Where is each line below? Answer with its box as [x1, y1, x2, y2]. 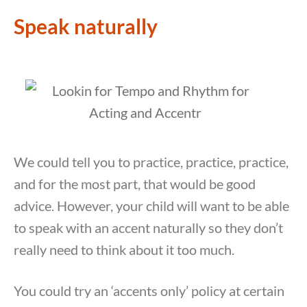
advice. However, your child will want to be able [14, 197, 289, 214]
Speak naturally [14, 14, 158, 39]
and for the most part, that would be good [14, 175, 256, 193]
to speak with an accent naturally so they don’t [14, 219, 283, 236]
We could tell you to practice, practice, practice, [14, 153, 288, 171]
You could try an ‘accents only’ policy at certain [14, 282, 284, 299]
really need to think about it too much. [14, 241, 237, 258]
